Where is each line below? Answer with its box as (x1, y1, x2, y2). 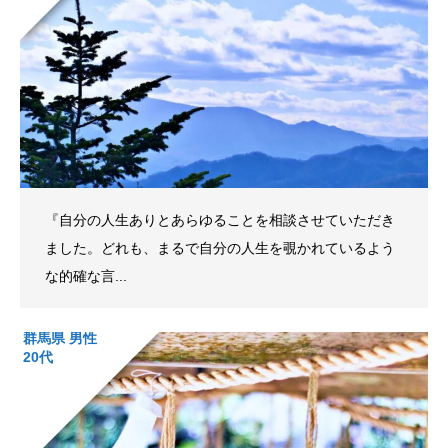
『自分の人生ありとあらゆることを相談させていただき (45, 211, 395, 228)
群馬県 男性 (23, 329, 97, 346)
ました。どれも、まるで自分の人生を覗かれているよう (45, 239, 395, 256)
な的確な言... (45, 267, 127, 284)
